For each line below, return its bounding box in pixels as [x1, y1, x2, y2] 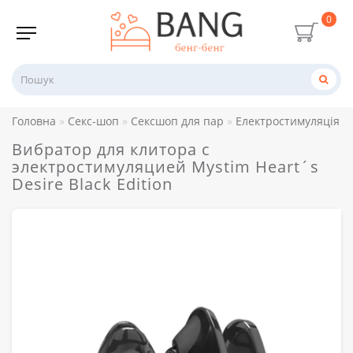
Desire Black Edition [12, 173, 173, 195]
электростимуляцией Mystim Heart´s [12, 155, 319, 177]
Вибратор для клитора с [12, 138, 210, 160]
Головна [12, 113, 56, 128]
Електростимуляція [236, 113, 340, 128]
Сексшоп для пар [131, 113, 224, 128]
